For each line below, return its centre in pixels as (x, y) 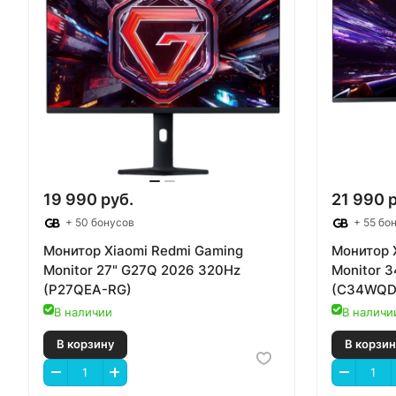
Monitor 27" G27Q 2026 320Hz (142, 270)
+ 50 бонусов (99, 223)
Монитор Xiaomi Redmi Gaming (143, 251)
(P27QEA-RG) (88, 290)
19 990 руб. (88, 200)
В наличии (83, 312)
